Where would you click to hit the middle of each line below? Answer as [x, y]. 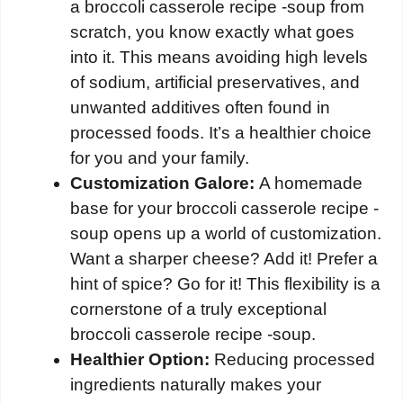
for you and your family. [160, 158]
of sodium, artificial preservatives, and [215, 83]
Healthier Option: [140, 360]
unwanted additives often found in [200, 108]
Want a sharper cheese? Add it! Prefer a [224, 259]
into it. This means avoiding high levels [219, 58]
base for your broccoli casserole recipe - [224, 209]
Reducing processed [292, 360]
